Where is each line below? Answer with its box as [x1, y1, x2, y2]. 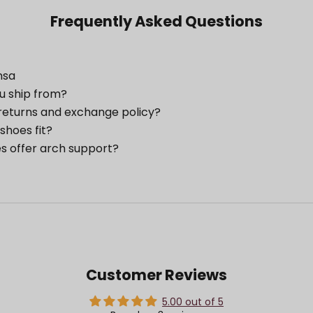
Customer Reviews [86, 265, 227, 286]
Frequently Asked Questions [50, 11, 263, 32]
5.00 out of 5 [162, 295, 224, 310]
